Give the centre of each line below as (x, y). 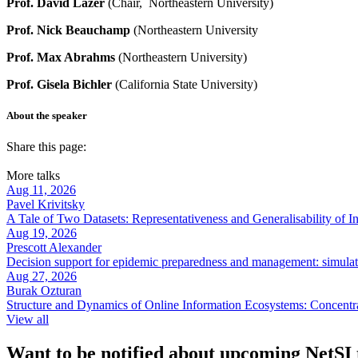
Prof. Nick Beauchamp (68, 30)
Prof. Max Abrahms (62, 57)
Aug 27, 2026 (42, 276)
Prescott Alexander (54, 248)
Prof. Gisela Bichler (59, 84)
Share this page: (46, 147)
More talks (33, 176)
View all (28, 320)
